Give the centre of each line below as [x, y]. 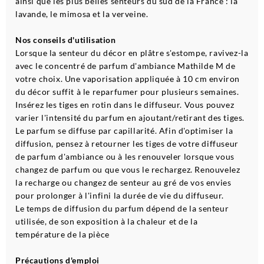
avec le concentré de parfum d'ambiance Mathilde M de [126, 66]
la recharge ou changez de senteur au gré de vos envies [123, 183]
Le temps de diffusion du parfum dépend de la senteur [122, 209]
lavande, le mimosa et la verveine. [82, 14]
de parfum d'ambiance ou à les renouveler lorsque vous [125, 157]
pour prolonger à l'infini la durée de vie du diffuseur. [120, 196]
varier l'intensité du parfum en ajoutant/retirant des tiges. [130, 118]
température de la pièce [62, 235]
